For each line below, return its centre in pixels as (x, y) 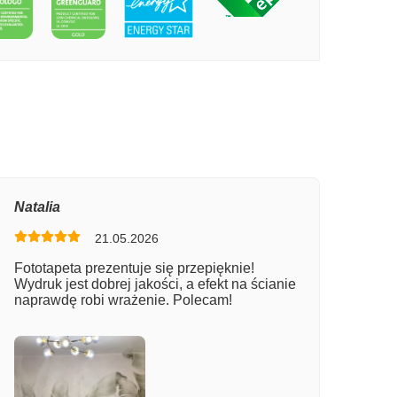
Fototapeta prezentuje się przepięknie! (134, 268)
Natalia (37, 206)
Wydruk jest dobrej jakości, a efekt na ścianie (155, 284)
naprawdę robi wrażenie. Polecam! (123, 300)
